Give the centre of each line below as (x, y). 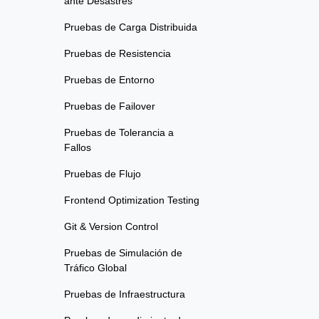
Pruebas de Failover (110, 106)
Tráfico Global (95, 268)
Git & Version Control (111, 227)
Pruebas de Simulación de (123, 253)
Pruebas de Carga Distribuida (131, 27)
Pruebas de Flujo (103, 174)
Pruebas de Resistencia (117, 54)
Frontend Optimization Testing (132, 200)
